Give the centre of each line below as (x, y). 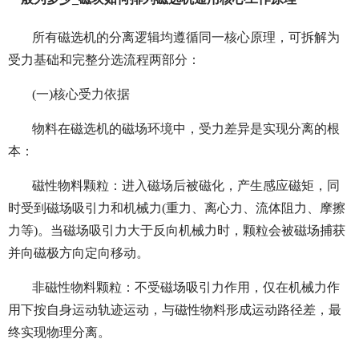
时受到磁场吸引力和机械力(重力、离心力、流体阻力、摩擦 (177, 208)
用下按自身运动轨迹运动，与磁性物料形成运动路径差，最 (175, 310)
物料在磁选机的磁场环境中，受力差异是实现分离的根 (186, 129)
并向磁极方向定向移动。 (79, 253)
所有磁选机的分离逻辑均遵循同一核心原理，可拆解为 (186, 38)
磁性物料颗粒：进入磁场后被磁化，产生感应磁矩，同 (186, 186)
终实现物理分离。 (59, 333)
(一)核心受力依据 (81, 95)
